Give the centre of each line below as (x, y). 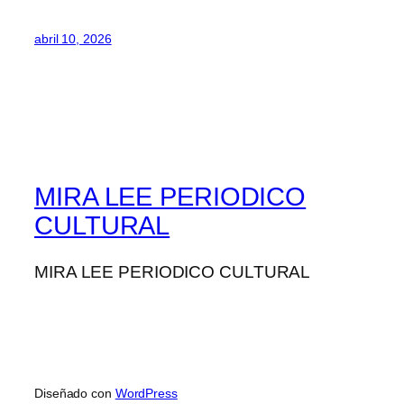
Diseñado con (75, 393)
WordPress (146, 393)
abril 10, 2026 (73, 38)
